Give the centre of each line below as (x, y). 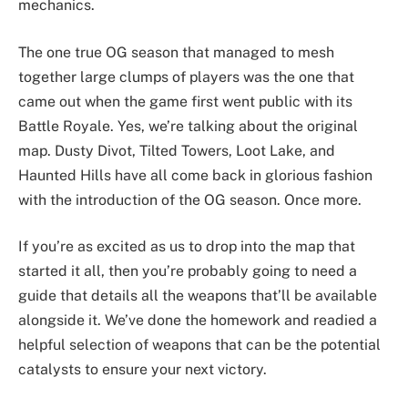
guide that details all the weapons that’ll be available (198, 296)
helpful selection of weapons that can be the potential (199, 345)
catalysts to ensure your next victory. (143, 370)
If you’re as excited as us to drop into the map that (187, 247)
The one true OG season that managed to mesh (176, 52)
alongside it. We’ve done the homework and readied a (198, 321)
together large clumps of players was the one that (186, 76)
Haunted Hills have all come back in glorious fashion (195, 175)
